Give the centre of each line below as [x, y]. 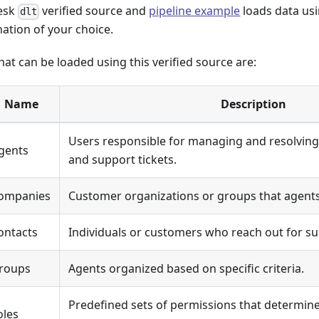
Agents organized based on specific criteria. [186, 269]
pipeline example [195, 11]
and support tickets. [122, 160]
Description [253, 104]
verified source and [94, 11]
